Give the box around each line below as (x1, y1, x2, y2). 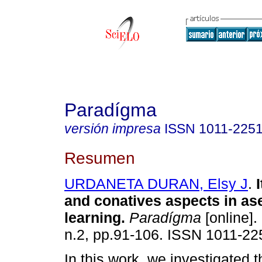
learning (64, 209, 121, 226)
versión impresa (64, 121, 161, 136)
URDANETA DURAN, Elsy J (64, 175, 248, 192)
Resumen (64, 148, 135, 167)
